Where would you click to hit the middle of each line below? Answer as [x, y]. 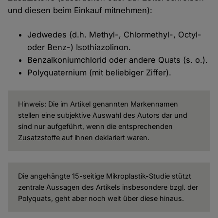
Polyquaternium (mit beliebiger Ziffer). [100, 73]
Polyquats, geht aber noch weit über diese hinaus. [101, 199]
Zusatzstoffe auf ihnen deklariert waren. [83, 138]
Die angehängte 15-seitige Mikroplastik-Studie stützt [104, 176]
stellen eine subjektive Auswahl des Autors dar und [102, 115]
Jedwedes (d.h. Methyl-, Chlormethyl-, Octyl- [115, 35]
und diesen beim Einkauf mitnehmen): [80, 10]
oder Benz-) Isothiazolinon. [79, 47]
